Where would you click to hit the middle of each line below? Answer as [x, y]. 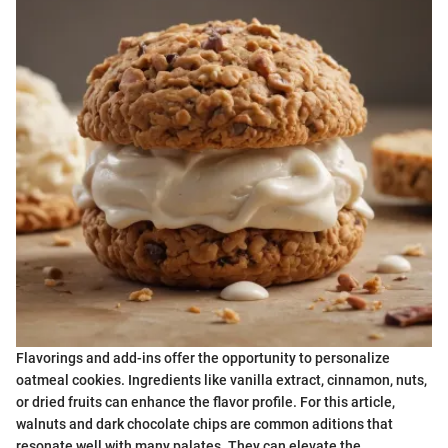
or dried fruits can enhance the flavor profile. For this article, [205, 402]
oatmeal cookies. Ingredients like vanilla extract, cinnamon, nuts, [221, 380]
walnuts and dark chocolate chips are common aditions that [204, 424]
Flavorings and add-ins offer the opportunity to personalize [203, 358]
